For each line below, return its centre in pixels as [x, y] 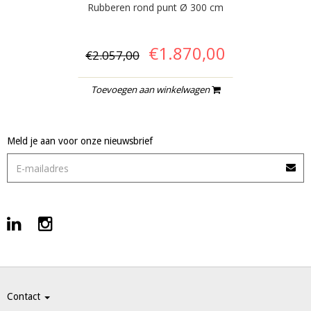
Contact [25, 297]
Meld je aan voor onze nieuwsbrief [80, 141]
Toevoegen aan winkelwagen [151, 89]
